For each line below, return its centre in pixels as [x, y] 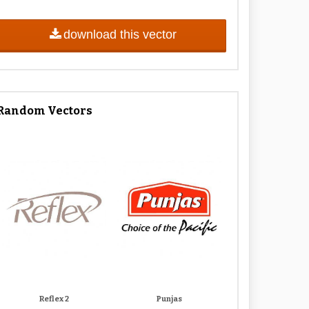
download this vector [120, 34]
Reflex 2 [54, 299]
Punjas [170, 299]
